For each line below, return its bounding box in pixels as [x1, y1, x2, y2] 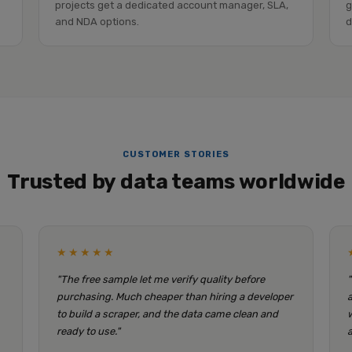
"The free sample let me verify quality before [56, 273, 265, 285]
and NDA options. [54, 16, 139, 27]
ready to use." [56, 325, 120, 337]
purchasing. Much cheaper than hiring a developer [56, 291, 293, 302]
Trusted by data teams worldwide [7, 170, 345, 194]
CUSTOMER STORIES [122, 149, 230, 159]
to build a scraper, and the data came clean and [56, 308, 278, 320]
